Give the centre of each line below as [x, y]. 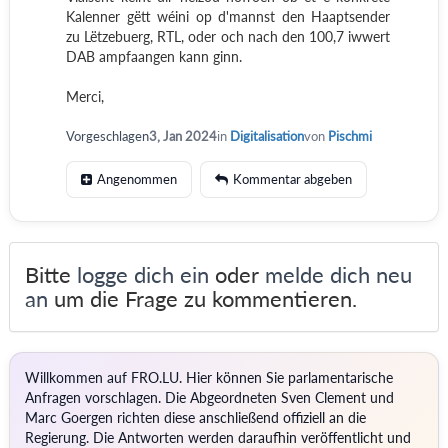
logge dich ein [143, 274]
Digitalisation [266, 136]
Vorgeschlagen [107, 136]
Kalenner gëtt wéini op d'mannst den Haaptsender [228, 16]
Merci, [84, 96]
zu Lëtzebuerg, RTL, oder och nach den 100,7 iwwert [228, 36]
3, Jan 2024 [182, 136]
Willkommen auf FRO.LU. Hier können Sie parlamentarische [209, 377]
